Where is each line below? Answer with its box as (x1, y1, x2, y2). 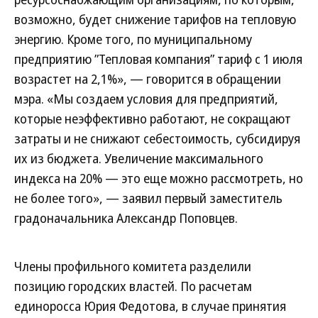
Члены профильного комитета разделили (14, 258, 251, 275)
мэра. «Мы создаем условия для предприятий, (14, 90, 278, 107)
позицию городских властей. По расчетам (14, 278, 252, 295)
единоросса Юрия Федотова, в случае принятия (14, 297, 286, 314)
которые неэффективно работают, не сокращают (14, 110, 291, 127)
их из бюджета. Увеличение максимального (14, 150, 263, 167)
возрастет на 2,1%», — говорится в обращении (14, 70, 281, 87)
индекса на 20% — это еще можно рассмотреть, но (14, 170, 303, 187)
